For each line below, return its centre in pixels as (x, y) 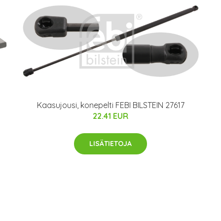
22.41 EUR (110, 116)
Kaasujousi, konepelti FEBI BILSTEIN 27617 (110, 105)
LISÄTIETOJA (110, 143)
